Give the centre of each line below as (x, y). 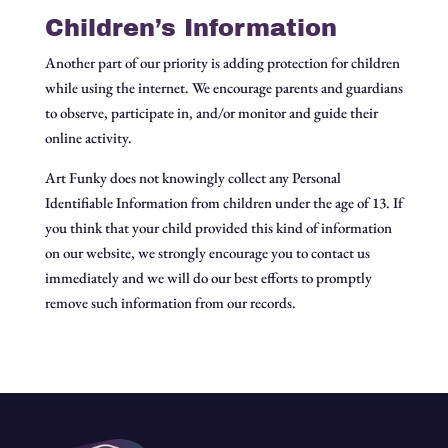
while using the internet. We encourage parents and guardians (223, 87)
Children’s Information (190, 28)
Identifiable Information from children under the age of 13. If (223, 202)
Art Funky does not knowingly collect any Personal (192, 177)
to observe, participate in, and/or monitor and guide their (211, 112)
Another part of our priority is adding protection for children (222, 62)
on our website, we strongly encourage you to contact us (207, 252)
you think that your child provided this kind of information (218, 227)
